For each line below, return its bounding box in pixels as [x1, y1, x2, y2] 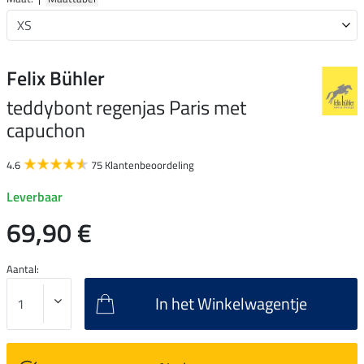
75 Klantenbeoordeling [91, 156, 194, 173]
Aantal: [6, 260, 39, 277]
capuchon [6, 115, 85, 145]
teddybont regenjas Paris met [6, 92, 246, 122]
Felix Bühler [6, 63, 105, 93]
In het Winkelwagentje [155, 290, 307, 316]
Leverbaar [6, 186, 63, 206]
